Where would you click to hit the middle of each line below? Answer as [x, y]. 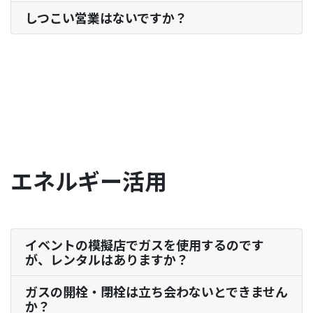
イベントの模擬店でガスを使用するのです [145, 245]
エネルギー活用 [89, 181]
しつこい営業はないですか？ [106, 18]
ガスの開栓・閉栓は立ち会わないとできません [156, 292]
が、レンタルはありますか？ [107, 260]
